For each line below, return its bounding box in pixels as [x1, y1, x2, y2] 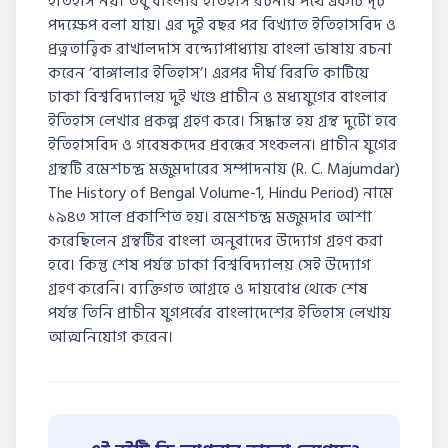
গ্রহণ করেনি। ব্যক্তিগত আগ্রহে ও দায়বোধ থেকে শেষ [48, 276, 368, 302]
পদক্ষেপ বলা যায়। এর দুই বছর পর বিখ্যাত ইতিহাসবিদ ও [48, 12, 396, 38]
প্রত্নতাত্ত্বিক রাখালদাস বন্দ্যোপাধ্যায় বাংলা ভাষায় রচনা [48, 36, 392, 62]
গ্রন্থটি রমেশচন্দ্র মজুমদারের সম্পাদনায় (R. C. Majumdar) [48, 156, 400, 182]
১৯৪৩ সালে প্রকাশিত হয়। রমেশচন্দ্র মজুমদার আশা [48, 204, 372, 230]
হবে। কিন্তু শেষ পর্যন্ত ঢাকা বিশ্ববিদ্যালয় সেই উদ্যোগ [48, 252, 371, 278]
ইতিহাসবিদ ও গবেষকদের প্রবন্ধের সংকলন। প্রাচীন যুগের [48, 132, 397, 158]
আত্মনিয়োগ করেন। [48, 324, 173, 350]
